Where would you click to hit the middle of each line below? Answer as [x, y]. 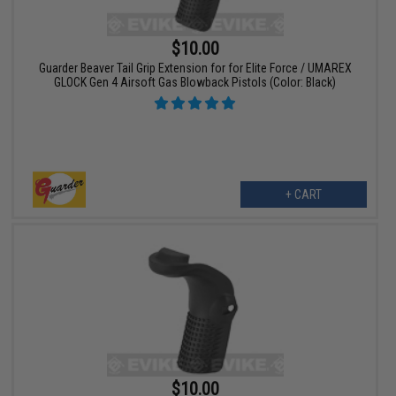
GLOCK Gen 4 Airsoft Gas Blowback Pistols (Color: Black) [195, 83]
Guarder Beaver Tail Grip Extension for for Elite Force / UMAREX [195, 69]
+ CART [303, 195]
